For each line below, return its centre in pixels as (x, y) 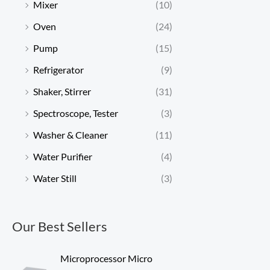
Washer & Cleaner (71, 134)
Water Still (55, 178)
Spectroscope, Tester (76, 113)
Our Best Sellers (60, 226)
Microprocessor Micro (106, 258)
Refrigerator (58, 69)
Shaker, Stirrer (62, 91)
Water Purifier (63, 156)
